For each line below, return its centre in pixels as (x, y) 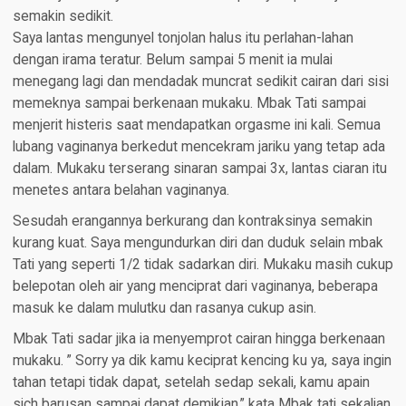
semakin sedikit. (63, 16)
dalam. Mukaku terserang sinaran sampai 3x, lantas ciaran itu (199, 168)
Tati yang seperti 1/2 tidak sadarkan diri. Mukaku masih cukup (203, 264)
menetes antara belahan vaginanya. (121, 190)
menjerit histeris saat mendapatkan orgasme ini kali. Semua (196, 125)
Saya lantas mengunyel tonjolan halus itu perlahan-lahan (183, 38)
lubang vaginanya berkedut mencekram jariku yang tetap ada (198, 146)
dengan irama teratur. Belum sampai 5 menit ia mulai (172, 59)
